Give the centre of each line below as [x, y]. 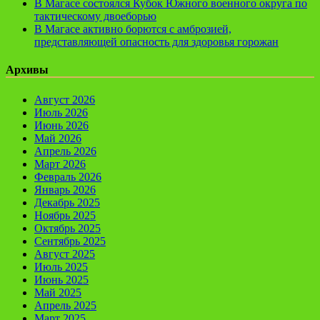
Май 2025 [58, 292]
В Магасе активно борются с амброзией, [133, 29]
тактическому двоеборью [95, 16]
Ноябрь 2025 [65, 215]
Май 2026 [58, 138]
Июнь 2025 [61, 279]
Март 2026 [60, 164]
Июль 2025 [61, 266]
